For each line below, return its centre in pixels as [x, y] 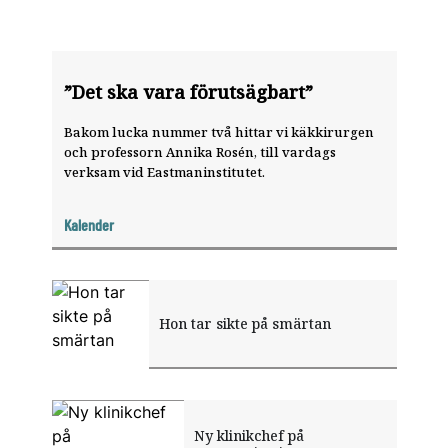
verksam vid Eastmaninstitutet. [164, 171]
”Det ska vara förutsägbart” [188, 92]
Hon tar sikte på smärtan [244, 323]
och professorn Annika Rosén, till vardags [199, 151]
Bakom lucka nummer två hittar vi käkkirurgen [218, 131]
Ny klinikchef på [248, 435]
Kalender [88, 224]
